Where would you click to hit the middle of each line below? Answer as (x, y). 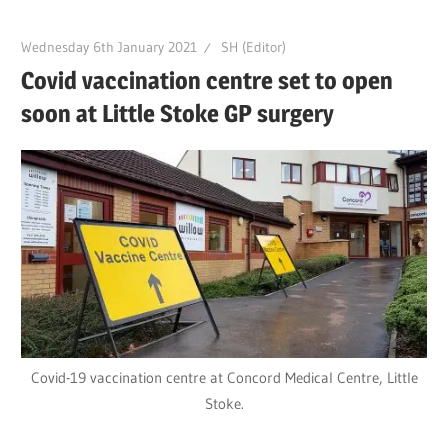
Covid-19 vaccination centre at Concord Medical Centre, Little (224, 378)
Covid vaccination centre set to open (207, 80)
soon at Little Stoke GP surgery (178, 113)
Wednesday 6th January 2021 (109, 46)
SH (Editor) (254, 46)
